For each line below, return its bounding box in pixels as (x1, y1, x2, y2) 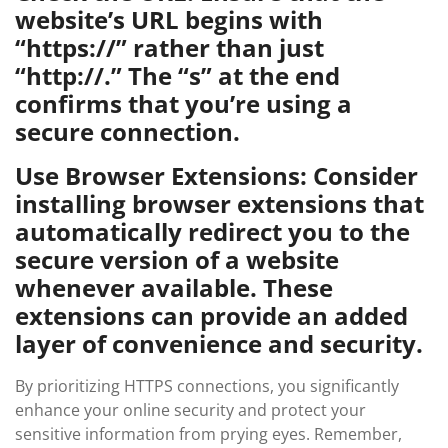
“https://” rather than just (15, 31, 324, 64)
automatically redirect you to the (15, 215, 410, 248)
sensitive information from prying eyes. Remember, (15, 423, 402, 445)
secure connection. (15, 115, 240, 148)
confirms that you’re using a (15, 87, 352, 120)
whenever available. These (15, 271, 333, 304)
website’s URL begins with (15, 3, 323, 36)
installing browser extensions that (15, 187, 424, 220)
